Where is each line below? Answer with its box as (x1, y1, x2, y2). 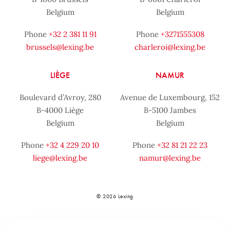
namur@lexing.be (139, 152, 201, 163)
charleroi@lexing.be (135, 42, 205, 52)
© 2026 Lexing (97, 192, 133, 200)
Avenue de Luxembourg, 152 (120, 92, 220, 102)
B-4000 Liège (36, 105, 84, 115)
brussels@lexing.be (26, 42, 94, 52)
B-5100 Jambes (144, 105, 196, 115)
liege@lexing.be (33, 152, 87, 163)
